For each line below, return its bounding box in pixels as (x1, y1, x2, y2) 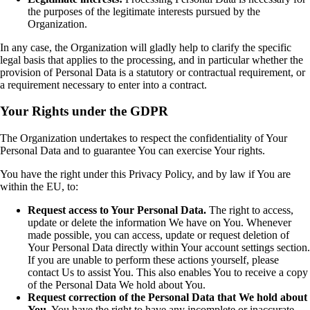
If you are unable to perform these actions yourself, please (28, 254, 279, 266)
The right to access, (206, 204, 293, 217)
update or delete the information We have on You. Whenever (28, 217, 291, 229)
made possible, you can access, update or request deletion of (28, 229, 289, 241)
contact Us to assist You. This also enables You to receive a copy (28, 266, 308, 279)
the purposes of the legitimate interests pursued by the (28, 5, 260, 17)
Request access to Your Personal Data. (28, 204, 206, 217)
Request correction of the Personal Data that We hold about (28, 291, 307, 304)
